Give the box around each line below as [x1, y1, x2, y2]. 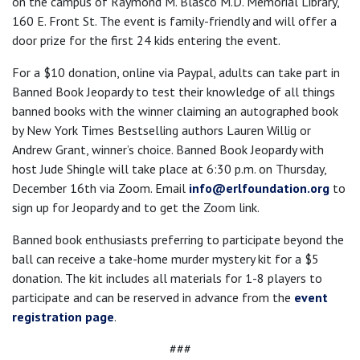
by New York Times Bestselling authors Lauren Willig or [12, 122, 311, 138]
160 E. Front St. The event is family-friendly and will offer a [12, 13, 337, 29]
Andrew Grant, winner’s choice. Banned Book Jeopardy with [12, 141, 324, 157]
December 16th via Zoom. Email [12, 180, 189, 196]
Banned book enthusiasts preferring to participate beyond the [12, 231, 344, 247]
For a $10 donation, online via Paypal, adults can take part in [12, 64, 340, 80]
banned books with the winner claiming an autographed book [12, 103, 338, 119]
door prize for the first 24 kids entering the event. [12, 32, 280, 48]
